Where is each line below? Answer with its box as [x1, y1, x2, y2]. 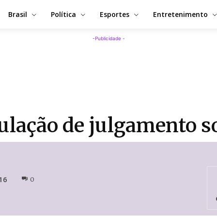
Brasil [8, 9, 27, 19]
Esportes [100, 9, 129, 19]
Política [51, 9, 76, 19]
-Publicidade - [92, 35, 125, 42]
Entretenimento [153, 9, 208, 19]
